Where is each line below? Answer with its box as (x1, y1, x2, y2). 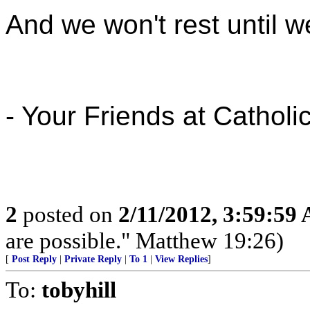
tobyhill (42, 277, 116, 302)
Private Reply (64, 254, 122, 264)
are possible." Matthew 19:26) (6, 228, 284, 253)
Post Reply (12, 254, 57, 264)
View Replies (155, 254, 208, 264)
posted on (17, 201, 118, 227)
